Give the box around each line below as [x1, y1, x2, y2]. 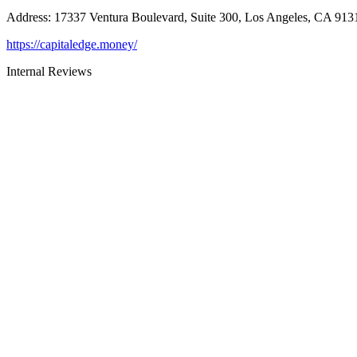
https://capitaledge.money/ [6, 37, 137, 51]
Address [6, 10, 48, 24]
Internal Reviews [6, 64, 92, 78]
